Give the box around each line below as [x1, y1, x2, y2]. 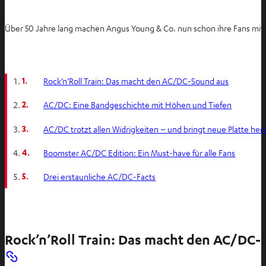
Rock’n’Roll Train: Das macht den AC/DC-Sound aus [43, 75, 229, 87]
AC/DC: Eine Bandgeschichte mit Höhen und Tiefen [43, 99, 232, 110]
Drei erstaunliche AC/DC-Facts [43, 170, 156, 182]
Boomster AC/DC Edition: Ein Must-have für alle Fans [43, 147, 236, 158]
